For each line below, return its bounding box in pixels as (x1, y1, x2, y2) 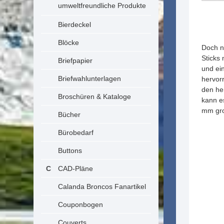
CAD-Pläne (58, 164, 93, 172)
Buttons (58, 146, 82, 154)
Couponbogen (58, 200, 103, 208)
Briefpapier (58, 56, 92, 64)
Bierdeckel (58, 20, 91, 28)
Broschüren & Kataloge (58, 92, 131, 100)
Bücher (58, 110, 80, 118)
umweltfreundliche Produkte (58, 1, 146, 9)
